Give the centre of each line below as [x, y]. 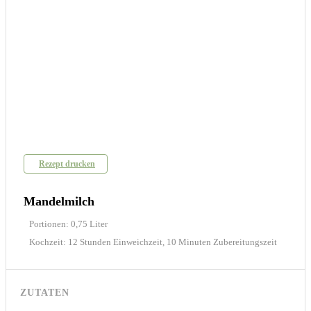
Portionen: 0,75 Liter [68, 224]
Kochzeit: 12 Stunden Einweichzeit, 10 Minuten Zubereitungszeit [153, 242]
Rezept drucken [67, 163]
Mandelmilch [59, 201]
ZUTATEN [45, 292]
